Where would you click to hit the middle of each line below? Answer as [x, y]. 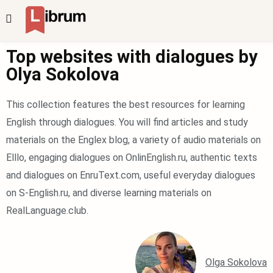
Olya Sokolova [63, 74]
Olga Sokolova [236, 262]
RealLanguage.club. [47, 211]
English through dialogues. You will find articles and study [127, 122]
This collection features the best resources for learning [126, 105]
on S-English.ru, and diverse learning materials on [109, 193]
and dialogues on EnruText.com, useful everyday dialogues [131, 175]
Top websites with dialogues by [132, 57]
